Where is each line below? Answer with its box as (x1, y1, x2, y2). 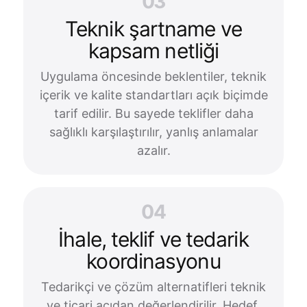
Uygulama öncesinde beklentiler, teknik (40, 69, 267, 84)
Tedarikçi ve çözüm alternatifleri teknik (41, 280, 266, 294)
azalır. (136, 143, 171, 158)
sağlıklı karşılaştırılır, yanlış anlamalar (49, 125, 258, 139)
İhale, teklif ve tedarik (58, 227, 249, 251)
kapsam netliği (88, 38, 219, 63)
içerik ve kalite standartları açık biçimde (39, 88, 268, 102)
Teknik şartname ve (65, 16, 242, 41)
